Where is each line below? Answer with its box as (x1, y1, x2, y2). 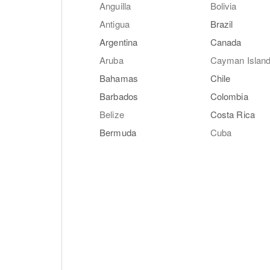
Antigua (99, 17, 130, 30)
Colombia (210, 90, 248, 102)
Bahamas (99, 72, 139, 84)
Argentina (99, 36, 138, 48)
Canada (210, 36, 242, 48)
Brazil (210, 17, 233, 30)
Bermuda (99, 126, 137, 139)
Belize (99, 108, 124, 121)
